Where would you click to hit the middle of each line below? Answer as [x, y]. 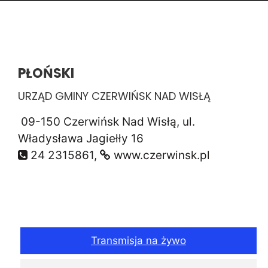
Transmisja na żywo [138, 240]
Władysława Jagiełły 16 [81, 138]
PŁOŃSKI [46, 73]
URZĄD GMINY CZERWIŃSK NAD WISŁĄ [114, 96]
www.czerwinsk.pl [160, 155]
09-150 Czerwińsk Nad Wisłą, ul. [106, 122]
